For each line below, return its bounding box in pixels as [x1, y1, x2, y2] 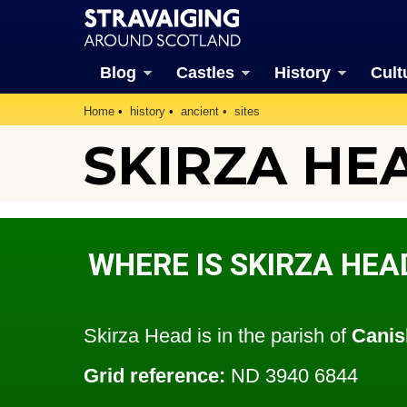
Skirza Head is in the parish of [84, 324, 352, 348]
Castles [175, 64, 234, 82]
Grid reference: [84, 363, 225, 387]
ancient [181, 104, 219, 118]
